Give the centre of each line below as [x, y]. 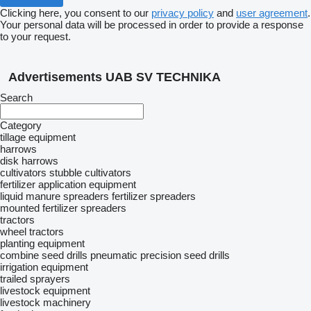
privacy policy [183, 13]
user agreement [272, 13]
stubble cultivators [90, 173]
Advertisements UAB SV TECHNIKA [115, 77]
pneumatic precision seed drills [160, 255]
